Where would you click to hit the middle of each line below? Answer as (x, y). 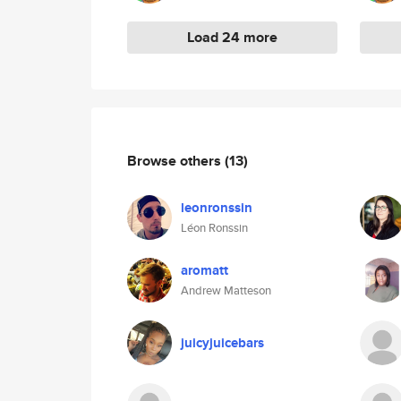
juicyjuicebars (222, 343)
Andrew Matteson (226, 290)
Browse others (176, 160)
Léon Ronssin (214, 228)
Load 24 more (232, 37)
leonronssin (217, 208)
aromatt (205, 270)
